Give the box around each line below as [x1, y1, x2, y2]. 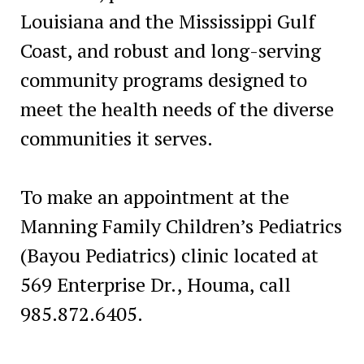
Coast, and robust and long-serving [19, 37, 321, 63]
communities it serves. [19, 124, 213, 151]
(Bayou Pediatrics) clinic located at [19, 241, 318, 268]
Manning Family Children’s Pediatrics [19, 212, 342, 239]
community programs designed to [19, 66, 307, 93]
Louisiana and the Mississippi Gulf [19, 7, 315, 34]
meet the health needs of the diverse [19, 95, 334, 122]
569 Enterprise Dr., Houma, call [19, 271, 291, 297]
